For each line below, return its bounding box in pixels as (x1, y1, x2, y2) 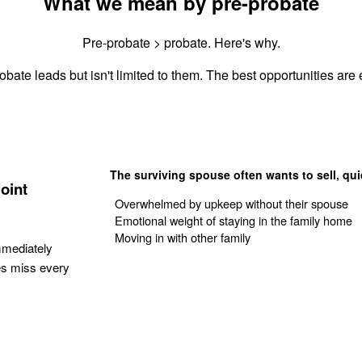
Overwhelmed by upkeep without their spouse (115, 195, 349, 213)
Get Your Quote (129, 273, 223, 293)
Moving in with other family (115, 229, 251, 246)
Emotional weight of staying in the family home (115, 212, 353, 229)
